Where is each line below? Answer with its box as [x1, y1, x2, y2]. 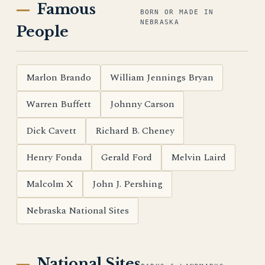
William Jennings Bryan [110, 70, 214, 85]
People [17, 23, 69, 40]
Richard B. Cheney [95, 124, 174, 138]
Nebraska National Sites [26, 203, 129, 218]
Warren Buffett [26, 97, 91, 111]
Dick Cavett [26, 124, 76, 138]
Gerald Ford [101, 150, 152, 164]
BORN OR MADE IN [140, 8, 214, 16]
